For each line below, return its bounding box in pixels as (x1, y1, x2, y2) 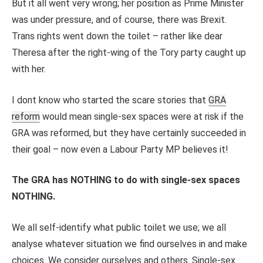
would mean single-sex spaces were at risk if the (40, 110, 244, 122)
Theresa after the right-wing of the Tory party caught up (12, 46, 246, 58)
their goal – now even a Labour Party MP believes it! (12, 143, 228, 155)
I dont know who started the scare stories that (12, 94, 208, 106)
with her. (12, 63, 46, 75)
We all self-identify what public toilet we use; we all (12, 221, 226, 233)
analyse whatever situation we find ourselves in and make (12, 238, 247, 249)
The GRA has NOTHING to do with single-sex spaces (12, 174, 240, 186)
